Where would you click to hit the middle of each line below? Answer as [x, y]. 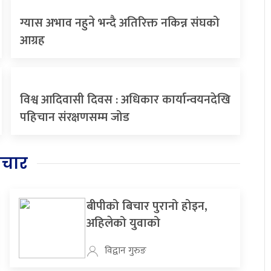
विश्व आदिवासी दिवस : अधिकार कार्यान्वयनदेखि [126, 100]
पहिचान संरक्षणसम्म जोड [75, 118]
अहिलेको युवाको [124, 224]
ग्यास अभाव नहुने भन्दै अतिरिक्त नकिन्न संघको [120, 23]
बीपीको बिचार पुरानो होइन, [147, 207]
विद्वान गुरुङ [126, 251]
